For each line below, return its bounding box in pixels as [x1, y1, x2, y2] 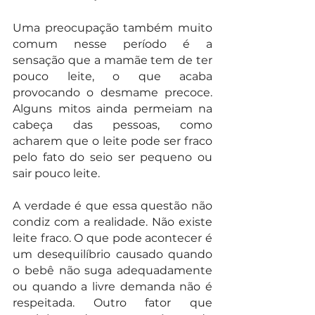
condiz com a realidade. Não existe [13, 215, 212, 229]
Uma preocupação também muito [13, 21, 212, 35]
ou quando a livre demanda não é [13, 280, 212, 294]
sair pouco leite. [13, 167, 103, 181]
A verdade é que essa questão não [13, 199, 212, 213]
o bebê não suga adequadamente [13, 264, 212, 278]
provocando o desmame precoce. [13, 86, 212, 100]
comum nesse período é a [13, 37, 212, 51]
